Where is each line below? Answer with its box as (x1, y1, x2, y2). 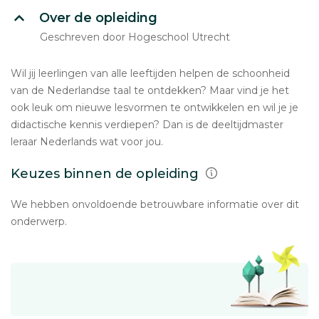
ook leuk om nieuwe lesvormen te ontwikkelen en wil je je (11, 101, 298, 114)
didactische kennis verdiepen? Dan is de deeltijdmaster (11, 118, 283, 131)
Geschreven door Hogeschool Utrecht (40, 31, 230, 43)
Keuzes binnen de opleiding (11, 166, 202, 182)
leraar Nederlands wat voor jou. (11, 135, 163, 148)
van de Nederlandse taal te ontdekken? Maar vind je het (11, 84, 289, 97)
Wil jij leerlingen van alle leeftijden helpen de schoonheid (11, 67, 290, 80)
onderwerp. (11, 215, 67, 228)
